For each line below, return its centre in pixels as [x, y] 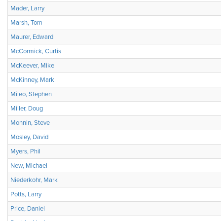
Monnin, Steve [30, 123]
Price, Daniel [28, 209]
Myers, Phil [25, 151]
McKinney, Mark [32, 80]
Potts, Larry [26, 194]
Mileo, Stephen [31, 94]
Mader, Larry [27, 8]
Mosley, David [29, 137]
